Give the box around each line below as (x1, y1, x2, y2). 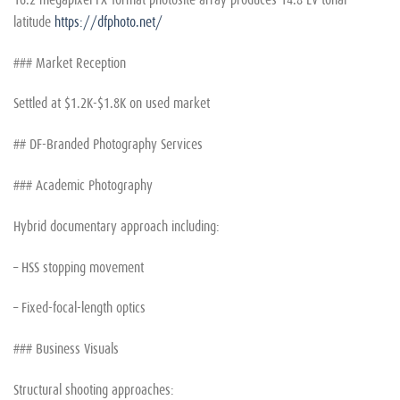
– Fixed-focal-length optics (13, 296, 146, 317)
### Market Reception (13, 51, 126, 71)
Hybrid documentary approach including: (13, 214, 220, 235)
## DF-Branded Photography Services (13, 133, 203, 154)
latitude (13, 10, 54, 30)
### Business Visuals (13, 337, 119, 358)
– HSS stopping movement (13, 255, 144, 276)
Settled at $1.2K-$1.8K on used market (13, 92, 210, 112)
